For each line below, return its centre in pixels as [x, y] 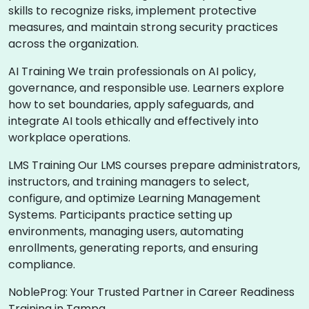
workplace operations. [69, 138]
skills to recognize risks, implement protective [132, 11]
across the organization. [73, 44]
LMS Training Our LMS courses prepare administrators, [154, 165]
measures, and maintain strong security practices [143, 27]
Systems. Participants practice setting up [120, 215]
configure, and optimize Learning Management [134, 198]
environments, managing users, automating [126, 231]
